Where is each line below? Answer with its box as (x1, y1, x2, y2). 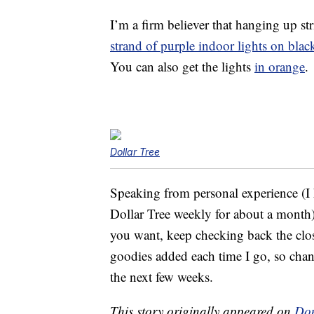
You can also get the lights (110, 57, 254, 76)
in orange (254, 57, 305, 76)
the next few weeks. (110, 268, 213, 286)
